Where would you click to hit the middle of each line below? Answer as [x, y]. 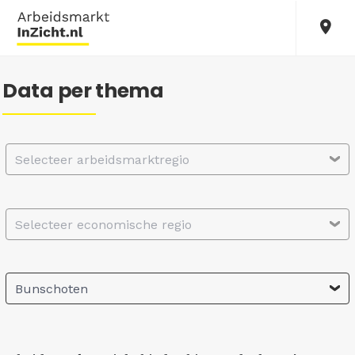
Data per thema [83, 91]
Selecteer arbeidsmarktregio [102, 160]
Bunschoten [52, 289]
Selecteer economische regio [103, 224]
